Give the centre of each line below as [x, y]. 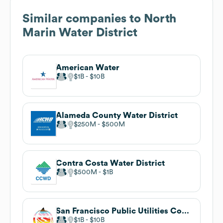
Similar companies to [83, 19]
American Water [88, 67]
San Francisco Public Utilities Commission [185, 211]
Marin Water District [80, 33]
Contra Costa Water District [110, 163]
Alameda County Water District [117, 115]
